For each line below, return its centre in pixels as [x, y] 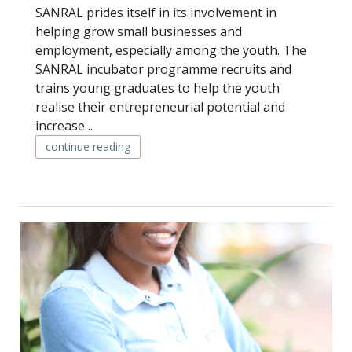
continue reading [88, 147]
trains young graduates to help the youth [158, 88]
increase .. [64, 126]
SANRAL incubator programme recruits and [163, 69]
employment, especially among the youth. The [171, 50]
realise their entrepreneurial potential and [160, 107]
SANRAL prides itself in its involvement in [156, 13]
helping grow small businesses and [139, 31]
